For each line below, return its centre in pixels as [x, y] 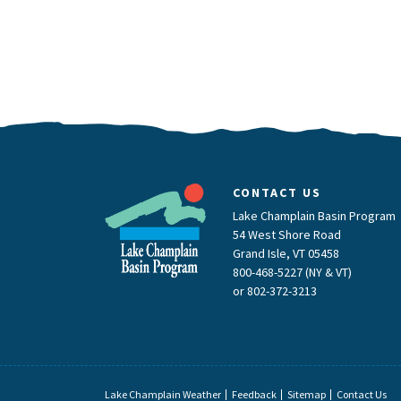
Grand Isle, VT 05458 [286, 254]
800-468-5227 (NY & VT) [292, 273]
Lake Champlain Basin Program [314, 216]
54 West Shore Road [286, 235]
